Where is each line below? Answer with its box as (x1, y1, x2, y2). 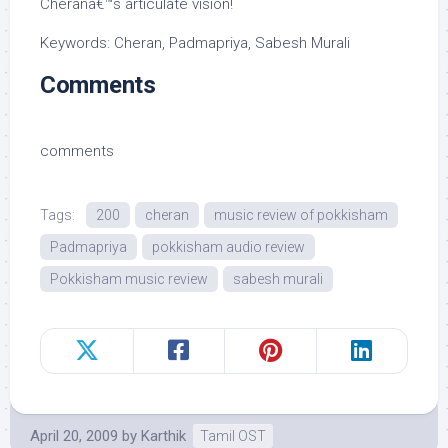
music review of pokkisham (214, 207, 388, 223)
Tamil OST (200, 428, 266, 444)
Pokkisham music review (50, 271, 208, 287)
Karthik (141, 427, 186, 445)
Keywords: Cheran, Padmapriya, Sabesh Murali (40, 34, 350, 52)
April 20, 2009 (30, 427, 118, 445)
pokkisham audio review (152, 239, 305, 255)
